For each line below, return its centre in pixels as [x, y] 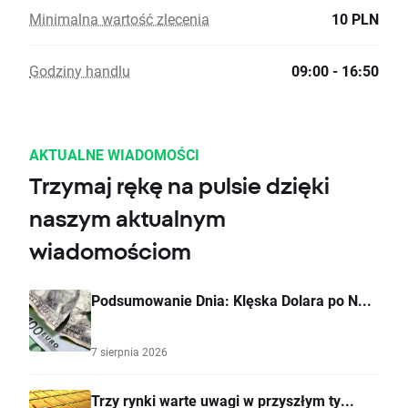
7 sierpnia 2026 [129, 352]
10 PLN [355, 19]
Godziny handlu [80, 71]
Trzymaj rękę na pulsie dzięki [179, 186]
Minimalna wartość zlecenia [119, 19]
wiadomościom [110, 252]
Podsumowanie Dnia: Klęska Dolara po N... [231, 301]
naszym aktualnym [127, 219]
